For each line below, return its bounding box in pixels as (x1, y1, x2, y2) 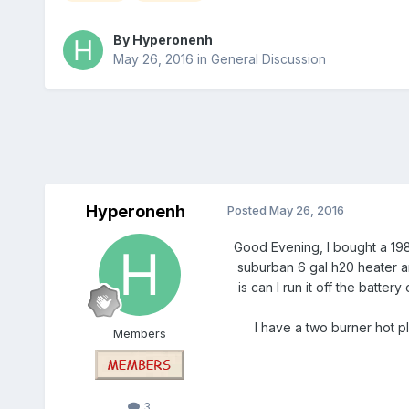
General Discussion (210, 51, 326, 68)
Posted (226, 203, 269, 218)
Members (112, 326, 166, 341)
